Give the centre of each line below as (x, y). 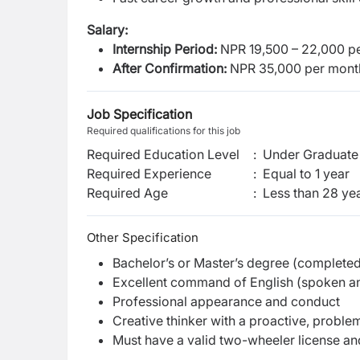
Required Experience (149, 174)
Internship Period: (166, 49)
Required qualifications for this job (164, 131)
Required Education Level (163, 154)
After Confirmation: (170, 68)
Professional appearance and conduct (226, 301)
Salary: (107, 30)
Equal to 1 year (306, 174)
